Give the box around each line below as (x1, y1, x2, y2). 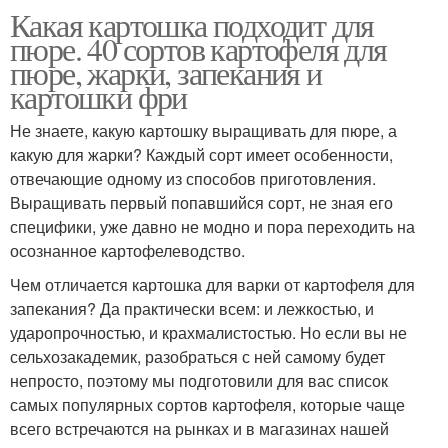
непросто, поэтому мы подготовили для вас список (10, 368, 388, 392)
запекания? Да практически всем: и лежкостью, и (10, 296, 374, 320)
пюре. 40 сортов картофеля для (10, 26, 387, 70)
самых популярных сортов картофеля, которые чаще (10, 392, 405, 416)
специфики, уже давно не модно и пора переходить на (10, 214, 415, 238)
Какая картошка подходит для (10, 2, 374, 46)
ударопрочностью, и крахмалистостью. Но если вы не (10, 320, 407, 344)
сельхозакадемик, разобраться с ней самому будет (10, 344, 385, 368)
